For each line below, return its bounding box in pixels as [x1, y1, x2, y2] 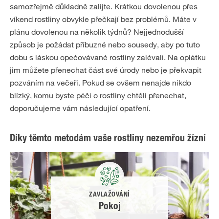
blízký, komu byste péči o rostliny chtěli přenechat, [10, 90, 186, 100]
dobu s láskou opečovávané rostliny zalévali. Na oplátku [10, 52, 206, 62]
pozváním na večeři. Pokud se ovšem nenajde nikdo [10, 78, 191, 88]
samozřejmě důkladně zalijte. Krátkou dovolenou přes [10, 1, 197, 11]
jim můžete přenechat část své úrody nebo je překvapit [10, 65, 201, 75]
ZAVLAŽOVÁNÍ [89, 192, 130, 199]
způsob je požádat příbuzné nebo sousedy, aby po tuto [10, 40, 200, 49]
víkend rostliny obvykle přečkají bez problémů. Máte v [10, 14, 197, 24]
